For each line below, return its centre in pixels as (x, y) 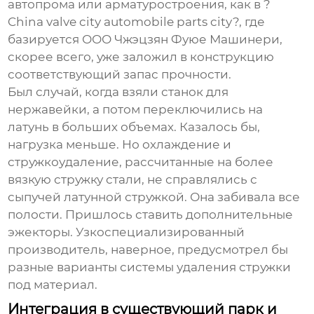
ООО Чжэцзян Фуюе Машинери (181, 40)
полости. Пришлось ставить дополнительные (151, 215)
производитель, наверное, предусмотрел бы (148, 250)
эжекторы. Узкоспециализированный (127, 232)
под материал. (53, 285)
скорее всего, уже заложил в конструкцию (141, 57)
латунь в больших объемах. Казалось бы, (134, 127)
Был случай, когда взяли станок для (118, 92)
